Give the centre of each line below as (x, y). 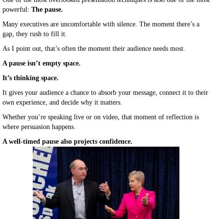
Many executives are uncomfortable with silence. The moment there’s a (101, 24)
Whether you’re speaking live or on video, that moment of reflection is (101, 117)
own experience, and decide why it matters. (62, 102)
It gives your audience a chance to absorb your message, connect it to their (105, 93)
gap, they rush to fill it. (35, 34)
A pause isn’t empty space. (42, 63)
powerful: (17, 10)
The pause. (47, 10)
